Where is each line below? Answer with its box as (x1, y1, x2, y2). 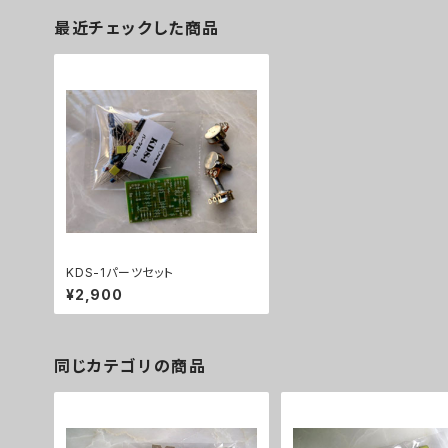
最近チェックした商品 (54, 18, 221, 38)
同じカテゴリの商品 (54, 356, 207, 377)
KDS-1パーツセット (66, 265, 174, 281)
